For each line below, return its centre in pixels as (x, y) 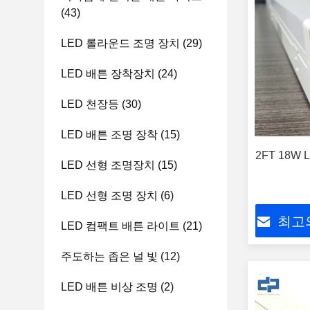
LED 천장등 (90, 104)
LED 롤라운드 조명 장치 (120, 43)
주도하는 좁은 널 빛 (109, 256)
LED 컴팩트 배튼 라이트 (120, 226)
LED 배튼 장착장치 (108, 74)
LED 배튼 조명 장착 (109, 135)
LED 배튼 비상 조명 (109, 287)
